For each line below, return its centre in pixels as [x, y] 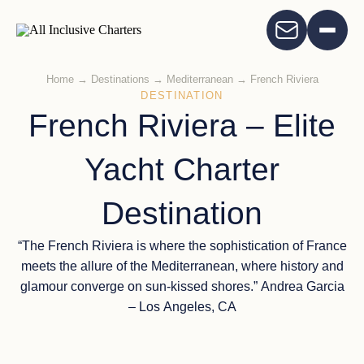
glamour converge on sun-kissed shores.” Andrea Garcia [140, 286]
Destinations [120, 79]
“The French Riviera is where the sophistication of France [182, 246]
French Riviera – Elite [182, 126]
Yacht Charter [182, 169]
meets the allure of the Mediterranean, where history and [182, 266]
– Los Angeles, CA [182, 307]
